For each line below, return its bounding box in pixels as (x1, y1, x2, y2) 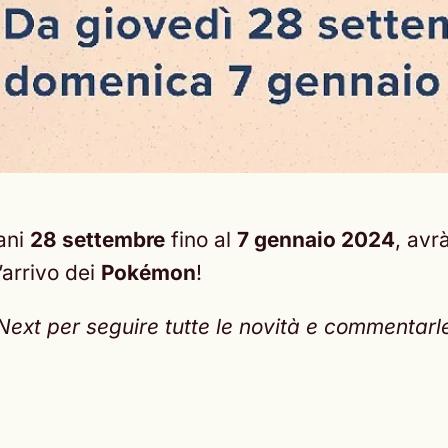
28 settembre (30, 227, 165, 253)
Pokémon (101, 260, 196, 286)
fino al (165, 227, 237, 253)
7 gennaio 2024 (237, 227, 395, 253)
